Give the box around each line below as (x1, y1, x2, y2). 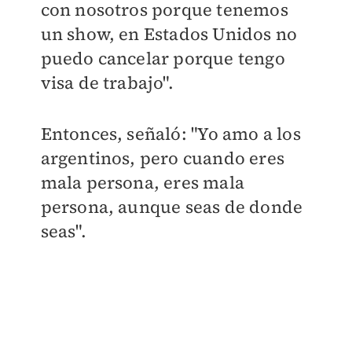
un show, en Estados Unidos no (40, 22, 298, 46)
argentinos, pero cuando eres (40, 146, 285, 170)
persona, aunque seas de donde (40, 195, 303, 219)
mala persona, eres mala (40, 170, 245, 195)
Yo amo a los (197, 122, 301, 146)
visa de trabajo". (40, 71, 174, 95)
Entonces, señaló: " (40, 122, 198, 146)
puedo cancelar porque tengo (40, 46, 285, 71)
